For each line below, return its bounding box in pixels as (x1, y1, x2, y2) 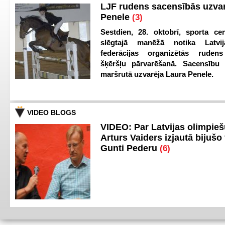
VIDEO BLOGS (27, 108, 76, 117)
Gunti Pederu (100, 143, 160, 153)
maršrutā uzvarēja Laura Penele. (100, 70, 213, 78)
